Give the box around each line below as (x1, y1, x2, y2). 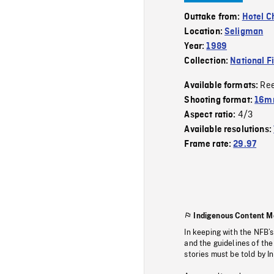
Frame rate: (184, 139, 234, 149)
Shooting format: (184, 95, 255, 105)
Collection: (184, 56, 231, 66)
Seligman (224, 26, 264, 37)
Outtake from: (184, 12, 242, 22)
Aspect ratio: (184, 109, 238, 120)
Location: (184, 26, 225, 37)
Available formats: (184, 80, 261, 91)
